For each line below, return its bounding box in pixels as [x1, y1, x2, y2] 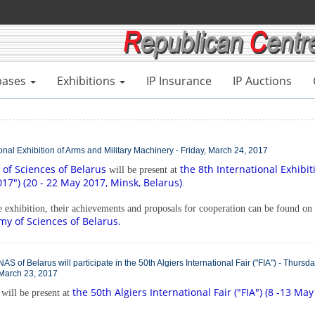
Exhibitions [57, 73, 115, 89]
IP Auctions [233, 73, 292, 89]
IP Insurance [146, 73, 212, 89]
